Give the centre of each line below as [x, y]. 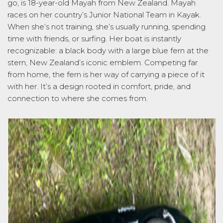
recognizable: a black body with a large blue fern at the [108, 50]
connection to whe [42, 98]
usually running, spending [160, 26]
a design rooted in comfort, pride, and [121, 86]
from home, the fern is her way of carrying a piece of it [106, 74]
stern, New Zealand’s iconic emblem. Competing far [103, 62]
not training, [72, 26]
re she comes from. [112, 98]
